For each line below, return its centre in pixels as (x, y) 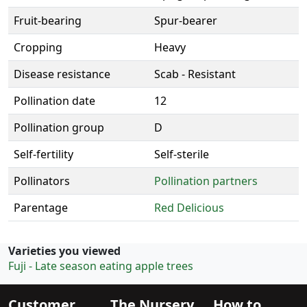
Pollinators (42, 181)
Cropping (38, 48)
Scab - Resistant (195, 74)
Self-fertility (44, 155)
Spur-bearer (186, 21)
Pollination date (54, 101)
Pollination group (59, 128)
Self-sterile (182, 155)
